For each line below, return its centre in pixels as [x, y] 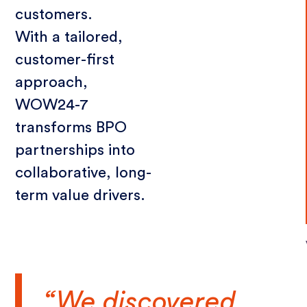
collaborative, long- [84, 173]
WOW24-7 [52, 105]
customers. [54, 15]
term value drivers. [81, 196]
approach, [52, 83]
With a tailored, [69, 37]
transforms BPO [71, 128]
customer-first [65, 60]
